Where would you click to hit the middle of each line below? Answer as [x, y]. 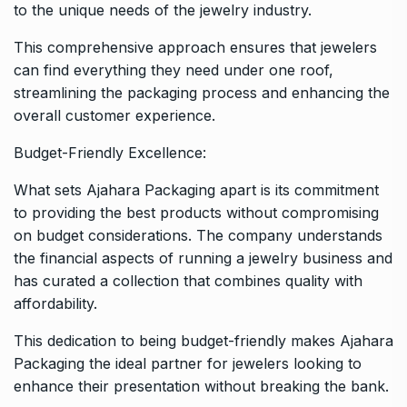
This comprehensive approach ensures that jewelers [195, 47]
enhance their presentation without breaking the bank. [201, 386]
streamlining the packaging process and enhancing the [202, 92]
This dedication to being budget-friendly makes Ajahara [203, 340]
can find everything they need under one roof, [174, 69]
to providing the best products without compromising [196, 212]
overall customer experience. [114, 115]
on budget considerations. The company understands [198, 235]
